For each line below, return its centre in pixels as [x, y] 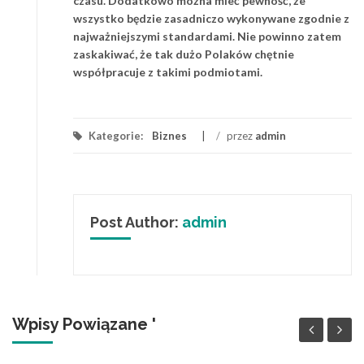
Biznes [169, 135]
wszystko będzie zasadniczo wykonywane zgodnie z [211, 18]
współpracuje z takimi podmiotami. [168, 71]
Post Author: [136, 222]
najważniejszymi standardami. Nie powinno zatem [207, 36]
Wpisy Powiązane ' [84, 325]
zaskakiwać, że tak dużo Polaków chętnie [184, 54]
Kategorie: [116, 135]
